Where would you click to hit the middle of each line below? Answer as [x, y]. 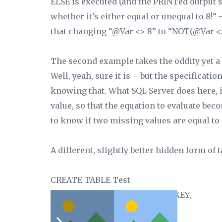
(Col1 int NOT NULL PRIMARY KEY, [121, 195]
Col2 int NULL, [83, 210]
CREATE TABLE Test [90, 180]
